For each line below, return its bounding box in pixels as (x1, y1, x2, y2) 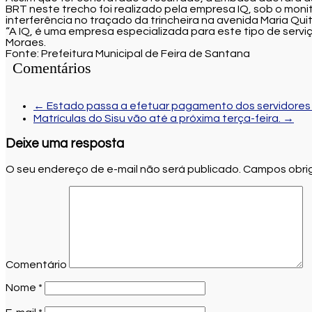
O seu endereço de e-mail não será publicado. (6, 163, 241, 175)
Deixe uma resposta (6, 137, 124, 151)
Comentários (13, 58, 91, 77)
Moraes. (6, 36, 46, 48)
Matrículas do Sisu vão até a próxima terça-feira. (33, 112, 283, 124)
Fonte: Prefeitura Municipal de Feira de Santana (6, 47, 250, 59)
